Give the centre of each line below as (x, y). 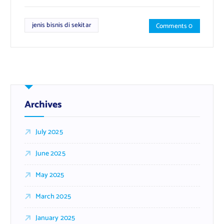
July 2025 (49, 132)
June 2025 (50, 153)
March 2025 (53, 196)
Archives (43, 104)
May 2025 (50, 175)
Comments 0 (174, 26)
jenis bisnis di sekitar (61, 25)
